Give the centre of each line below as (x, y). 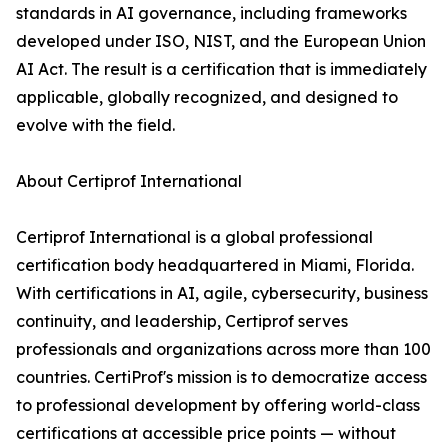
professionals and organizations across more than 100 (223, 349)
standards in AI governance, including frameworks (211, 13)
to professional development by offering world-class (218, 405)
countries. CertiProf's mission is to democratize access (221, 377)
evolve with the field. (95, 125)
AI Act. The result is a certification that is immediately (221, 69)
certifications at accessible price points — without (206, 433)
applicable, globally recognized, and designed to (207, 97)
